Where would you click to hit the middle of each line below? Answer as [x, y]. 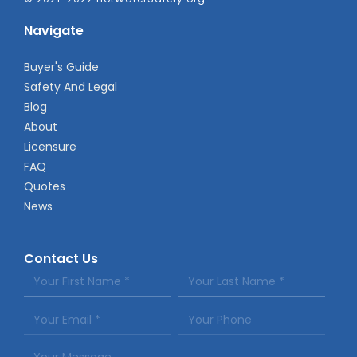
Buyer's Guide [61, 67]
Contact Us [61, 258]
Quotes [45, 186]
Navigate [54, 30]
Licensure [50, 146]
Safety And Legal [71, 86]
